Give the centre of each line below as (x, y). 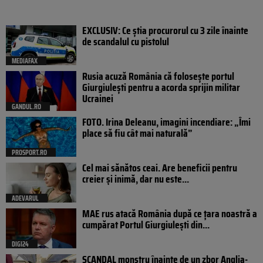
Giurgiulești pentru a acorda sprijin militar (161, 87)
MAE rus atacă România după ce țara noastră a (170, 213)
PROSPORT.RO (29, 152)
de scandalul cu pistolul (126, 41)
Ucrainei (98, 98)
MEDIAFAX (25, 60)
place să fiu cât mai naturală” (137, 133)
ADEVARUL (25, 198)
